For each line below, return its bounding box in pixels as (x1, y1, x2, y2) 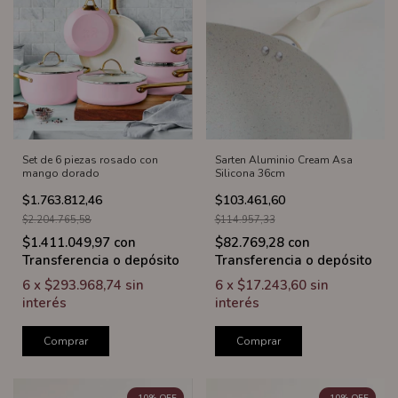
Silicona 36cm (214, 165, 285, 180)
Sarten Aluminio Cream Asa (214, 152, 353, 167)
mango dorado (22, 165, 99, 180)
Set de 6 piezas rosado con (22, 152, 158, 167)
